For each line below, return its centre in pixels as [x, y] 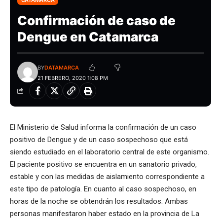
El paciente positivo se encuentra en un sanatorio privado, [103, 164]
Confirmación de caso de [96, 20]
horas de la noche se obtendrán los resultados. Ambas [99, 201]
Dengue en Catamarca [88, 37]
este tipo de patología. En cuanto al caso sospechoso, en [103, 189]
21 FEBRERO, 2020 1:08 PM [73, 78]
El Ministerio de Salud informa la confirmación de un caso [103, 127]
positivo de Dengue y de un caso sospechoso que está [99, 139]
